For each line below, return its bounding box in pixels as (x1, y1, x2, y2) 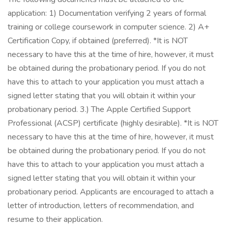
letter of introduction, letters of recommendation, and (8, 200, 194, 211)
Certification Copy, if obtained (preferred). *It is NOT (8, 35, 188, 46)
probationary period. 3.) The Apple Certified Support (8, 104, 191, 115)
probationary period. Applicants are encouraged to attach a (8, 186, 214, 197)
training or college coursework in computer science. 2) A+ (8, 21, 209, 33)
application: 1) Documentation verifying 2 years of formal (8, 8, 206, 19)
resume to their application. (8, 214, 103, 225)
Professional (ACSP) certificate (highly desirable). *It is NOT (8, 118, 218, 129)
